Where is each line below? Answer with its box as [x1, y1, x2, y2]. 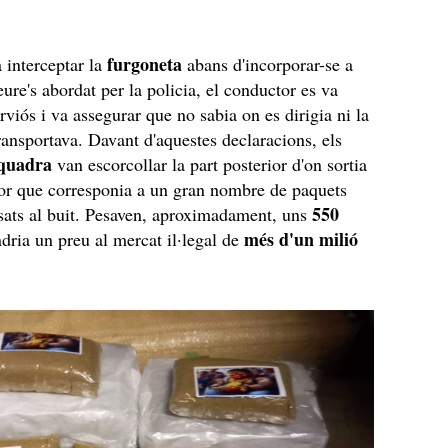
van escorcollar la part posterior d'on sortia [52, 152, 368, 176]
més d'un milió [239, 226, 359, 252]
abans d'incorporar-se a [187, 52, 354, 76]
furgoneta [107, 51, 188, 77]
